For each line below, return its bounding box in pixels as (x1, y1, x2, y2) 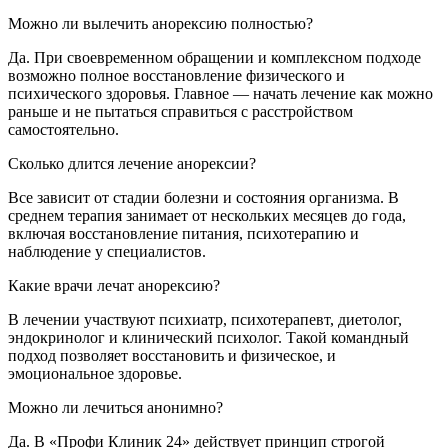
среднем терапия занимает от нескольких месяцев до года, (8, 206, 406, 224)
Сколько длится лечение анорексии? (8, 154, 256, 172)
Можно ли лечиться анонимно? (8, 398, 223, 416)
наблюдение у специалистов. (8, 242, 206, 260)
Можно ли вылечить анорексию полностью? (8, 14, 313, 32)
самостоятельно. (8, 120, 119, 138)
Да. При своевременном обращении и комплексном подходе (8, 48, 421, 66)
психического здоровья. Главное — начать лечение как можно (8, 84, 433, 102)
